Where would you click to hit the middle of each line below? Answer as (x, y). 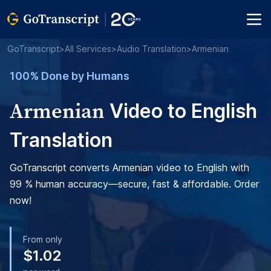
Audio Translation (152, 49)
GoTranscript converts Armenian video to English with (129, 168)
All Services (88, 49)
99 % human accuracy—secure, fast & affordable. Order (134, 184)
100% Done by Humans (70, 76)
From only (43, 239)
